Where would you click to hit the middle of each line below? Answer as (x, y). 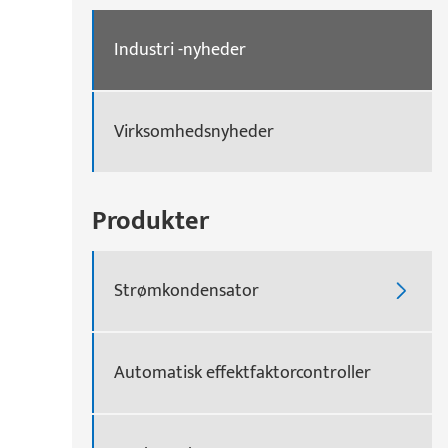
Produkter (150, 222)
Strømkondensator (186, 290)
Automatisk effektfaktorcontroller (242, 372)
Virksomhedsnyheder (194, 131)
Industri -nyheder (180, 49)
